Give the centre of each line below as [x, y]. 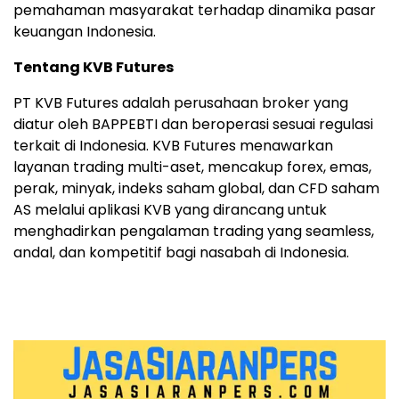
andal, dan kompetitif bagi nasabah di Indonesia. [181, 252]
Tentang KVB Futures [94, 67]
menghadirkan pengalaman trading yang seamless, [194, 231]
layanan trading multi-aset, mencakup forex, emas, [192, 167]
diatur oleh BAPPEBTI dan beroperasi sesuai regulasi [193, 124]
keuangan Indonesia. [85, 31]
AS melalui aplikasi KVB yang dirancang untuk [170, 209]
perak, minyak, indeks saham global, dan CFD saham [196, 188]
